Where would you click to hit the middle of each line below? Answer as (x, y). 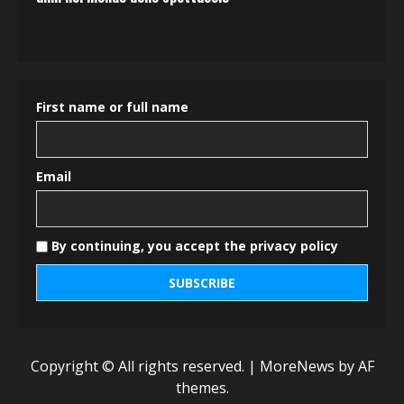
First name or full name (112, 107)
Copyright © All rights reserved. (139, 367)
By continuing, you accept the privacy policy (193, 246)
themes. (202, 388)
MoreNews (297, 367)
